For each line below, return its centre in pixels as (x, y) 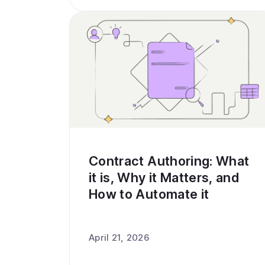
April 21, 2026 (119, 237)
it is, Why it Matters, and (164, 177)
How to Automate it (149, 194)
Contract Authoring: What (169, 161)
